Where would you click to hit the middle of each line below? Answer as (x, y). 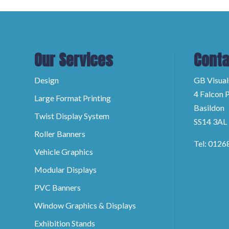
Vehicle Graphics (64, 151)
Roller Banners (60, 133)
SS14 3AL (210, 121)
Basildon (209, 107)
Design (47, 80)
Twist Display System (72, 116)
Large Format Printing (73, 98)
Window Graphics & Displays (85, 205)
